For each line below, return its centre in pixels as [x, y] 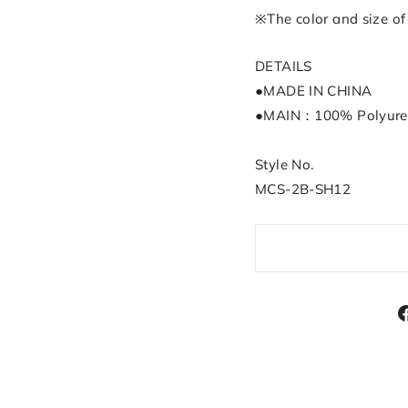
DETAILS [284, 66]
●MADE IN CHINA [314, 91]
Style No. [285, 164]
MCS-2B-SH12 [303, 189]
